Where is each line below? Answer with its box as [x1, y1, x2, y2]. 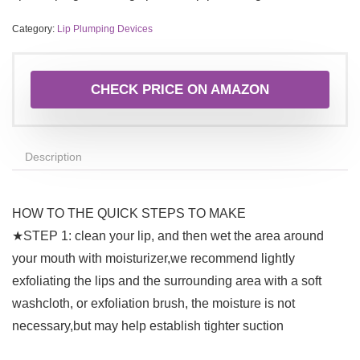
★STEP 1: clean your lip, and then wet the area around [12, 229, 324, 243]
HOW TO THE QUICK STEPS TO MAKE [12, 207, 246, 221]
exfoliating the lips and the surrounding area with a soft [12, 274, 321, 288]
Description [25, 150, 82, 164]
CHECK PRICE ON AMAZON [91, 82, 269, 98]
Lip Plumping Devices [57, 23, 153, 35]
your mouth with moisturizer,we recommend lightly [12, 252, 295, 266]
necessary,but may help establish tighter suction [12, 319, 284, 333]
